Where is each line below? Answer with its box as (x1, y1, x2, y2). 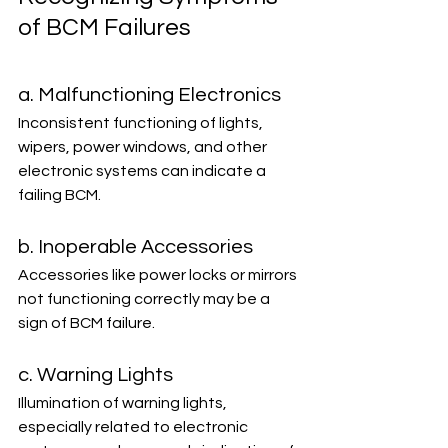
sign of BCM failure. (18, 315, 155, 331)
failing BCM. (18, 187, 101, 203)
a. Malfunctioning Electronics (18, 85, 281, 105)
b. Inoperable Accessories (18, 237, 253, 257)
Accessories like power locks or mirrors (18, 267, 300, 283)
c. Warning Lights (18, 365, 173, 385)
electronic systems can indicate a (18, 163, 269, 179)
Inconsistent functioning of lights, (18, 115, 266, 131)
